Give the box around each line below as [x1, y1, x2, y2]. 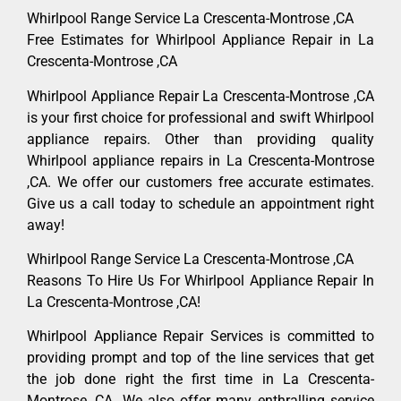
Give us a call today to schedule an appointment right [27, 194, 374, 212]
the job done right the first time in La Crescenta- [27, 371, 374, 388]
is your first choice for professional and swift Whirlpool [27, 108, 374, 126]
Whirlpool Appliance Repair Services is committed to [27, 328, 374, 346]
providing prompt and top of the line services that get [27, 349, 374, 367]
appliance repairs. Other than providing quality [27, 130, 374, 148]
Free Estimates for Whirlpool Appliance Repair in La [27, 31, 374, 49]
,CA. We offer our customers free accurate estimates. [27, 173, 374, 191]
